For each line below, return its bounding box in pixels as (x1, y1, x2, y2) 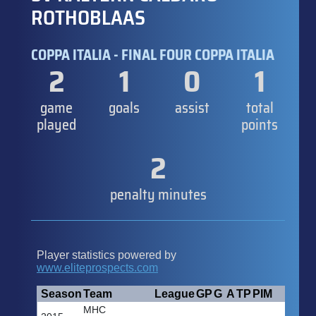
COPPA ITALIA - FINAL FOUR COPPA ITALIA (31, 43, 274, 66)
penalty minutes (109, 183, 207, 206)
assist (174, 96, 209, 119)
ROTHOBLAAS (31, 1, 145, 33)
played (37, 113, 76, 136)
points (241, 113, 278, 136)
